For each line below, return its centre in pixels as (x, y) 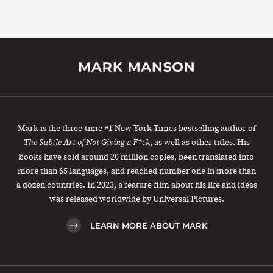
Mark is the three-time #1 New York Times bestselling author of (136, 128)
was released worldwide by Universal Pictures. (136, 199)
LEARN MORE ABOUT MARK (148, 225)
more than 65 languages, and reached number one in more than (136, 171)
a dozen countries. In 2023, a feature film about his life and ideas (136, 185)
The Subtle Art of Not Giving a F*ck (87, 142)
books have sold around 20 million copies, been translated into (136, 157)
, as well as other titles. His (200, 142)
